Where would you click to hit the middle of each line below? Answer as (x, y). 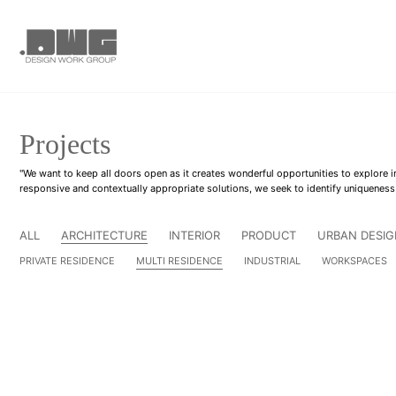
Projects (65, 144)
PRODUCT (269, 235)
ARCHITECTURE (104, 235)
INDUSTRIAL (272, 260)
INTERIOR (194, 235)
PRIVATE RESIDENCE (67, 260)
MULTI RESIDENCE (179, 260)
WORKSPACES (354, 260)
